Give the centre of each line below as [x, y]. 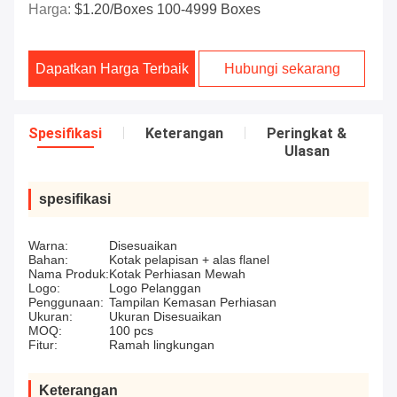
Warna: [48, 246]
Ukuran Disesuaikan [165, 317]
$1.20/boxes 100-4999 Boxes [167, 10]
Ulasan [307, 152]
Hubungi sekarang [282, 69]
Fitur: [43, 345]
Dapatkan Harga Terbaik [112, 69]
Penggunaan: [66, 303]
